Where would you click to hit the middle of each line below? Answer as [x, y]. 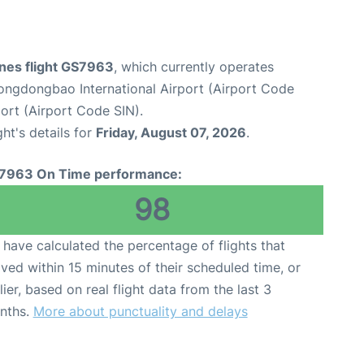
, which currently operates [194, 66]
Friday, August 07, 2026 [171, 132]
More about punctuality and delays [140, 311]
